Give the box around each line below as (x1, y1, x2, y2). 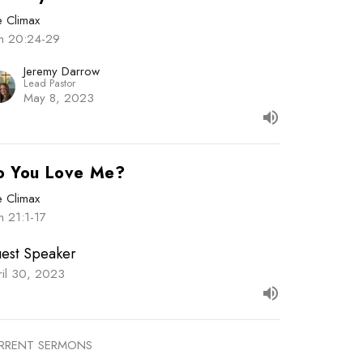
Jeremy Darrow (23, 62, 100, 81)
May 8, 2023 (23, 89, 95, 108)
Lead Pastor (23, 75, 76, 92)
